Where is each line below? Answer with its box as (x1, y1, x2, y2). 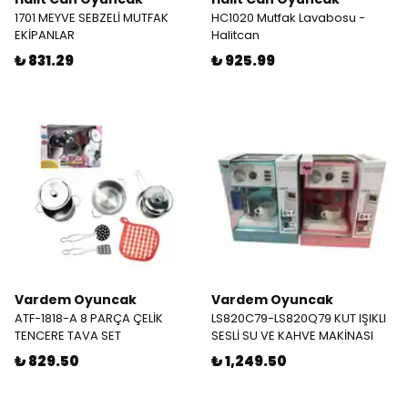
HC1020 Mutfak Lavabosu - (211, 9, 365, 26)
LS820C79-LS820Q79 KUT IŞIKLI (211, 310, 386, 327)
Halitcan (211, 26, 260, 44)
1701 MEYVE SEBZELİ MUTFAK (15, 9, 168, 26)
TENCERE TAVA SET (15, 327, 121, 344)
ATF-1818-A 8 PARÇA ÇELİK (15, 310, 163, 327)
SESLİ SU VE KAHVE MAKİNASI (211, 327, 373, 344)
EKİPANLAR (15, 26, 75, 44)
